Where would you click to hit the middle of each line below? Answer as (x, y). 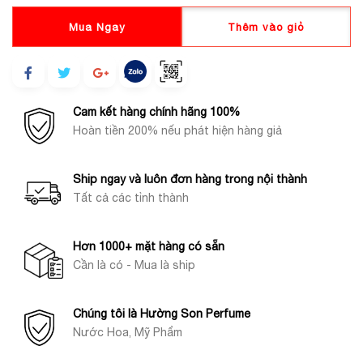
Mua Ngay (97, 27)
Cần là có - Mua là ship (134, 265)
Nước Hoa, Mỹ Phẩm (128, 332)
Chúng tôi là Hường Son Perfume (162, 314)
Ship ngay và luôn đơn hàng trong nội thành (190, 179)
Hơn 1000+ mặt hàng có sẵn (149, 246)
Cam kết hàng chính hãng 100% (156, 112)
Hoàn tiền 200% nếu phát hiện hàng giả (177, 130)
